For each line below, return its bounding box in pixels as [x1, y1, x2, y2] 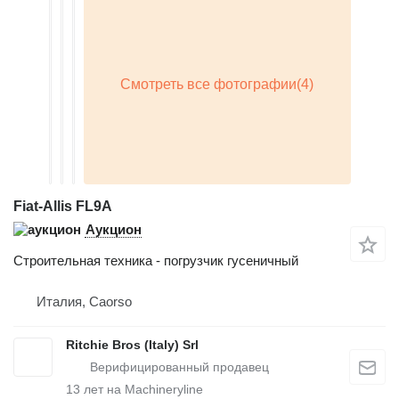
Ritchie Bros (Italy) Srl [66, 338, 199, 352]
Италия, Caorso [37, 294, 132, 309]
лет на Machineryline [80, 382, 203, 396]
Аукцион [85, 222, 142, 237]
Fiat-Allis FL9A [13, 199, 112, 214]
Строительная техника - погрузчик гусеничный [13, 253, 298, 268]
